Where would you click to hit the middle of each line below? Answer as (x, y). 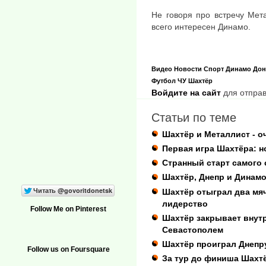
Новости (188, 69)
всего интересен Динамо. (201, 27)
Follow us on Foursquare (68, 250)
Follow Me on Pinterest (68, 209)
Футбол (164, 80)
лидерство (185, 203)
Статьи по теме (194, 117)
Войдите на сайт (186, 92)
